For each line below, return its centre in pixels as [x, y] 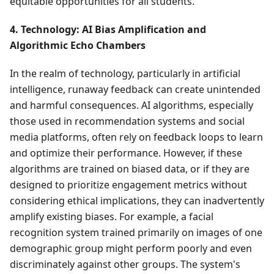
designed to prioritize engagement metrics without [128, 185]
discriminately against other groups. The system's [125, 265]
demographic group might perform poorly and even [131, 249]
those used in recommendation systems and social [127, 121]
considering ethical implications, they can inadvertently [137, 201]
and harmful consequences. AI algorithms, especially [131, 106]
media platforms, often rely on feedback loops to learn [136, 137]
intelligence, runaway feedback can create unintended [135, 90]
